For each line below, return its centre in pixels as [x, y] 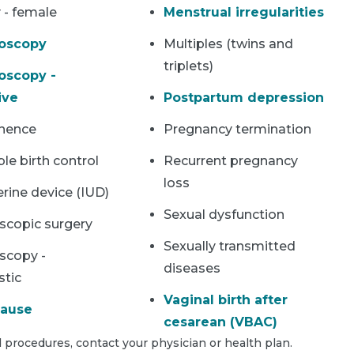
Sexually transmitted [230, 246]
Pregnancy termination [238, 129]
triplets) [189, 66]
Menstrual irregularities [244, 12]
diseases [192, 268]
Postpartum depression [244, 97]
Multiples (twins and [229, 43]
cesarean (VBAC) [221, 322]
